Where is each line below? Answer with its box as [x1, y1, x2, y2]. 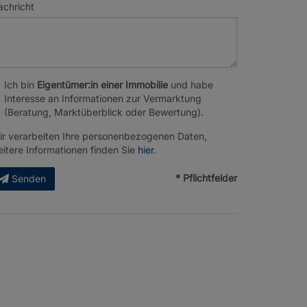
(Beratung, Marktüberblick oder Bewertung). [4, 106, 204, 118]
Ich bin [4, 79, 37, 90]
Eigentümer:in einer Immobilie [37, 79, 168, 90]
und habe [168, 79, 213, 90]
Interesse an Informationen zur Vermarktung [4, 93, 201, 104]
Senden [12, 173, 46, 184]
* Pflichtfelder [175, 172, 237, 184]
